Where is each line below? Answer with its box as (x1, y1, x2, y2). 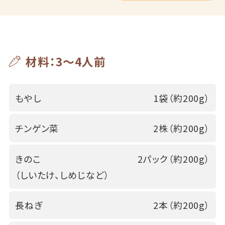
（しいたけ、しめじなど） (15, 168, 109, 181)
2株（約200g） (153, 122, 210, 135)
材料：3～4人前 (25, 53, 106, 70)
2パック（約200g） (138, 152, 210, 165)
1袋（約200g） (153, 91, 210, 104)
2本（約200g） (153, 198, 210, 212)
